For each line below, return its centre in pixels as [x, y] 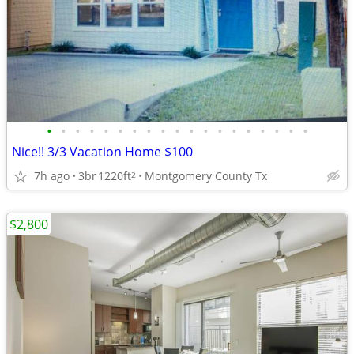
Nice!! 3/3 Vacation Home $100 [102, 152]
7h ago [52, 175]
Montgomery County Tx [206, 175]
